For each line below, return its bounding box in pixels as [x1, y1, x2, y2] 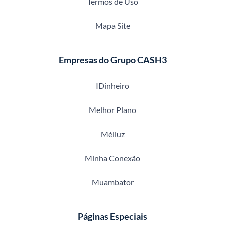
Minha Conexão [85, 153, 140, 163]
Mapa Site [95, 21, 130, 30]
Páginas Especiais [78, 211, 147, 222]
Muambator [91, 177, 134, 187]
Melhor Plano [89, 105, 136, 115]
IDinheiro [96, 81, 129, 90]
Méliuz [100, 129, 125, 139]
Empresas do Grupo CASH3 [58, 54, 167, 65]
